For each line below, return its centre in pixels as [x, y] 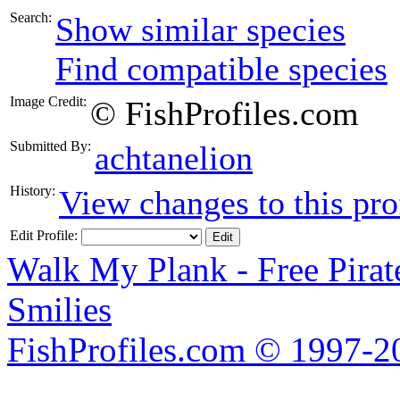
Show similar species [200, 29]
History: [33, 191]
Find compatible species [221, 69]
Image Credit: [48, 101]
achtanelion [174, 158]
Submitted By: [50, 146]
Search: [31, 17]
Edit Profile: [44, 235]
